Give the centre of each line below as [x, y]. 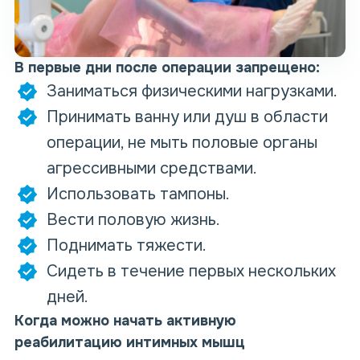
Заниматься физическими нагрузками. [192, 92]
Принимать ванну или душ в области [187, 117]
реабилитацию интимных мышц [130, 343]
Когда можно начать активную [125, 321]
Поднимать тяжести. [127, 246]
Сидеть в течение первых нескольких [191, 272]
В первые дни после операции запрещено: [167, 68]
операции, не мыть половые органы [182, 143]
